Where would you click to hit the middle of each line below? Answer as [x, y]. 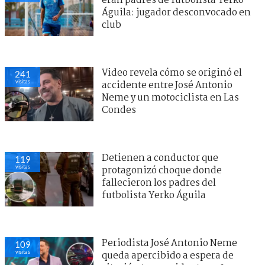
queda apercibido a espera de [168, 256]
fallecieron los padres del [159, 183]
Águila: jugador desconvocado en [176, 12]
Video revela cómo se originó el [172, 73]
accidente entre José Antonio [167, 85]
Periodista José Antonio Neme [169, 243]
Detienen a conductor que [160, 158]
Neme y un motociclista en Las [170, 98]
